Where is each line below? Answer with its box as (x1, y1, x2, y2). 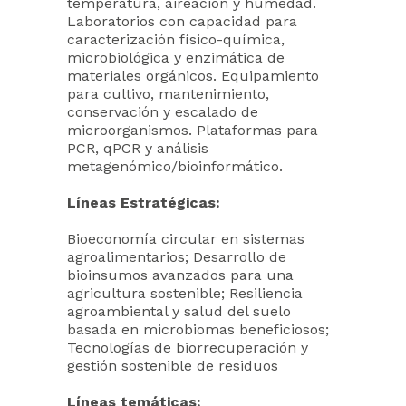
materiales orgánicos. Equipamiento (67, 67, 319, 84)
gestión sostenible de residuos (67, 357, 278, 374)
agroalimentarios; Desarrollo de (67, 248, 286, 266)
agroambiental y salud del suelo (67, 303, 291, 320)
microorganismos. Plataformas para (67, 121, 318, 139)
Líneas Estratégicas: (67, 194, 220, 211)
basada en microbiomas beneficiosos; (67, 321, 329, 338)
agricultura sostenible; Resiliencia (67, 285, 303, 302)
